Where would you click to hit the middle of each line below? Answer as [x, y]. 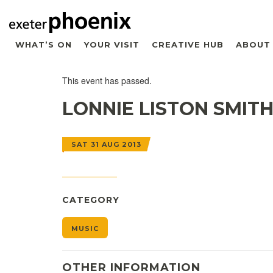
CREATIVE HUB [188, 44]
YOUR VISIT [112, 44]
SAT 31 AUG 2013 [106, 144]
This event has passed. [107, 80]
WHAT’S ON [44, 44]
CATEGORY [91, 200]
